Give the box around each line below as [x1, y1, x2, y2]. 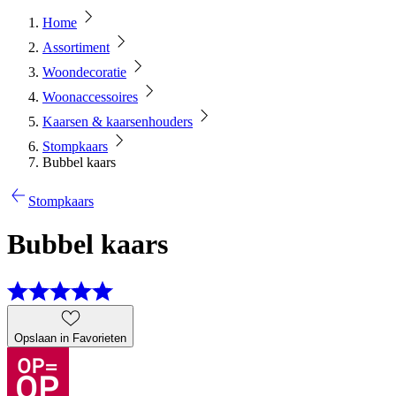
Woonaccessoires [42, 89, 138, 104]
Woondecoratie [42, 65, 126, 80]
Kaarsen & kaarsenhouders [42, 114, 193, 129]
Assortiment [42, 40, 110, 55]
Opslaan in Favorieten [14, 331, 126, 345]
